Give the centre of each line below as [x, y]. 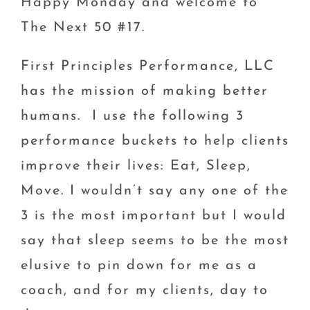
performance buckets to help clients [155, 141]
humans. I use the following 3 [133, 116]
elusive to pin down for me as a [139, 265]
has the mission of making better [145, 91]
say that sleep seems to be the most [155, 240]
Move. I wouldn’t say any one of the [155, 191]
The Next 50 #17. [83, 27]
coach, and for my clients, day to [145, 290]
